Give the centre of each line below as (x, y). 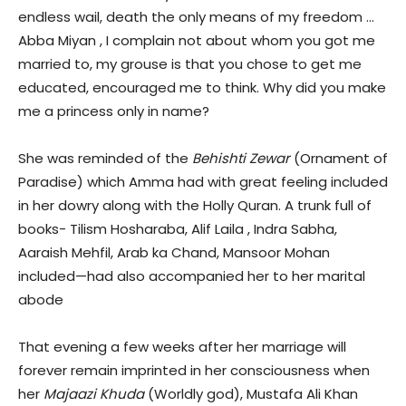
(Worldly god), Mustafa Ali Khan (253, 394)
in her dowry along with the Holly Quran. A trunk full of (195, 206)
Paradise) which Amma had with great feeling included (203, 182)
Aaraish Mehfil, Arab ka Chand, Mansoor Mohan (174, 253)
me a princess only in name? (114, 111)
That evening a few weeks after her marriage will (182, 347)
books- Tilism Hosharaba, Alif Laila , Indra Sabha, (178, 229)
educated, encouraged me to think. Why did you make (202, 88)
